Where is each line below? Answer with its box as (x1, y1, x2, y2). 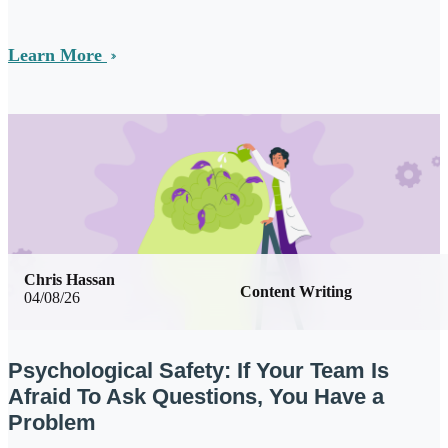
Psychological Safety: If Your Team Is (8, 358, 389, 384)
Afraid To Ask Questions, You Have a (8, 384, 384, 410)
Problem (8, 410, 96, 436)
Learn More (8, 45, 107, 66)
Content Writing (240, 283, 352, 301)
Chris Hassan (24, 271, 115, 289)
